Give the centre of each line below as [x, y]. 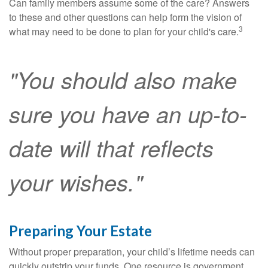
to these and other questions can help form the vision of [125, 17]
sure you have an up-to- [128, 114]
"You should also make [123, 80]
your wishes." [76, 182]
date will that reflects [111, 148]
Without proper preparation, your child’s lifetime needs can [132, 252]
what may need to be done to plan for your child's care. [124, 32]
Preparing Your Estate [80, 231]
